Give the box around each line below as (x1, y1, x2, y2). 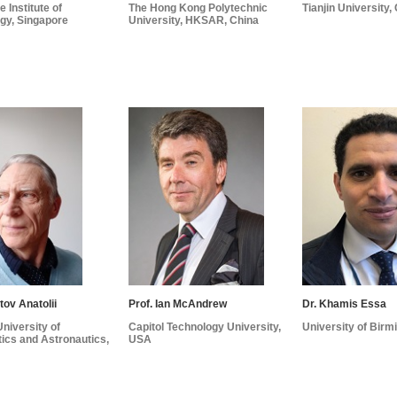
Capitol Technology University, (128, 320, 282, 333)
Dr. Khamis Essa (302, 297, 387, 310)
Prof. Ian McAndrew (128, 297, 228, 310)
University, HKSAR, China (128, 14, 260, 27)
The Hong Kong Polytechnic (128, 2, 269, 15)
